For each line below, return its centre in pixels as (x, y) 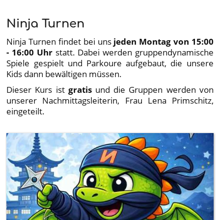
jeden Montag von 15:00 (164, 41)
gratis (82, 89)
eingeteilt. (26, 111)
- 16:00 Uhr (29, 52)
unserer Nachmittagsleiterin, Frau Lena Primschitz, (110, 100)
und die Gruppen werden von (154, 89)
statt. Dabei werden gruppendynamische (133, 52)
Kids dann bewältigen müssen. (64, 73)
